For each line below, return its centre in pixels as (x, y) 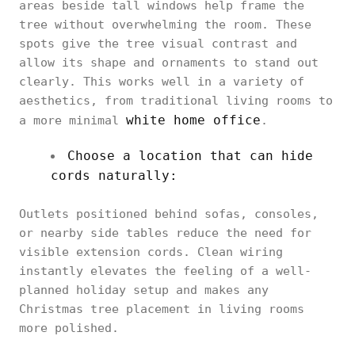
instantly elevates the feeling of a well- (165, 271)
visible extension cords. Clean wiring (151, 252)
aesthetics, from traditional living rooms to (176, 101)
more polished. (69, 328)
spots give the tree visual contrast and (158, 44)
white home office (193, 120)
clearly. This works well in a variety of (162, 82)
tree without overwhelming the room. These (165, 25)
